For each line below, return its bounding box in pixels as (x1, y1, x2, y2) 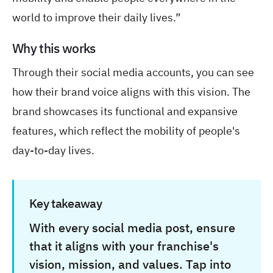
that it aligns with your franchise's (29, 237, 219, 254)
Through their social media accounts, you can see (12, 65, 254, 79)
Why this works (12, 40, 96, 57)
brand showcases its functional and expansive (12, 104, 238, 118)
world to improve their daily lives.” (12, 10, 181, 24)
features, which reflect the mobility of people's (12, 123, 240, 138)
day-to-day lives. (12, 143, 94, 157)
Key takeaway (29, 194, 102, 211)
